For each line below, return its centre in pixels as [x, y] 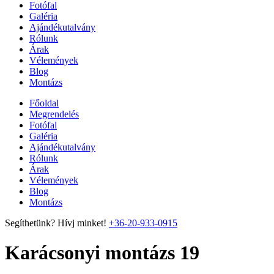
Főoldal [44, 103]
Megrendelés [54, 114]
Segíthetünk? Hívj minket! [56, 223]
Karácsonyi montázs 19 [102, 253]
